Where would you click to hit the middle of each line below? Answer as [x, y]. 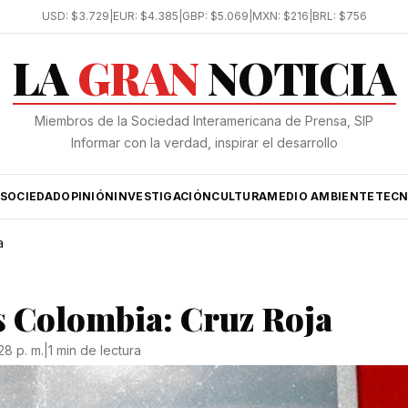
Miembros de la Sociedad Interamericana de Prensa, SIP [204, 121]
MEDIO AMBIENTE [321, 196]
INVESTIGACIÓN [163, 196]
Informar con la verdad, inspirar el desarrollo [204, 143]
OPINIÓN [88, 196]
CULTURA [240, 196]
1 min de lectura [95, 350]
